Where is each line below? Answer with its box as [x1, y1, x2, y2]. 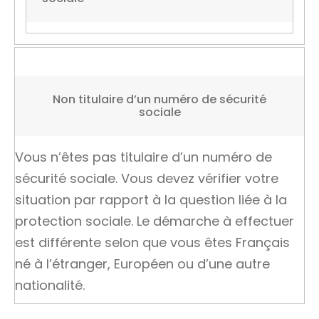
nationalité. [15, 276, 85, 294]
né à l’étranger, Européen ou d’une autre [15, 255, 270, 273]
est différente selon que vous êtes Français [15, 234, 290, 251]
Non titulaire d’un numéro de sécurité [53, 91, 266, 108]
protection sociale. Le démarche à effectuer [15, 212, 294, 230]
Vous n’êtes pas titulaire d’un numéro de [15, 148, 272, 166]
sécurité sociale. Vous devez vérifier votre [15, 169, 278, 187]
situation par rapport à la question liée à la [15, 191, 287, 209]
